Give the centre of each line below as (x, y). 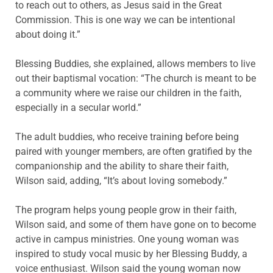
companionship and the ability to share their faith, (122, 166)
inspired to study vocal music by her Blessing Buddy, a (131, 253)
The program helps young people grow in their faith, (126, 210)
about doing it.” (48, 34)
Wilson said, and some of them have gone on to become (136, 224)
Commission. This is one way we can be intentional (125, 19)
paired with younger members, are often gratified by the (133, 151)
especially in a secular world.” (78, 107)
